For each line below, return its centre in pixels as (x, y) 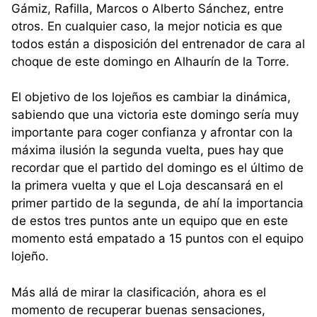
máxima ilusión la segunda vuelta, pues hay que (148, 150)
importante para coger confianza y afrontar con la (152, 133)
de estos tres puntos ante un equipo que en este (150, 221)
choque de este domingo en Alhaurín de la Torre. (150, 61)
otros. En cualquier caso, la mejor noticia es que (147, 26)
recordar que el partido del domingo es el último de (157, 168)
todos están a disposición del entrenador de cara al (158, 44)
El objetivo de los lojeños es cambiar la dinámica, (151, 97)
